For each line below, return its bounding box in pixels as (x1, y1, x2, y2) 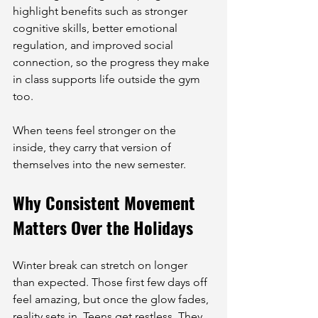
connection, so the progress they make (13, 55, 212, 69)
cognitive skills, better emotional (13, 21, 180, 35)
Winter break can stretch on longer (13, 258, 190, 272)
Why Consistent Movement (13, 190, 199, 215)
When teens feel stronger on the (13, 124, 179, 137)
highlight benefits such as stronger (13, 4, 190, 18)
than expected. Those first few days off (13, 275, 210, 289)
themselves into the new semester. (13, 158, 186, 171)
